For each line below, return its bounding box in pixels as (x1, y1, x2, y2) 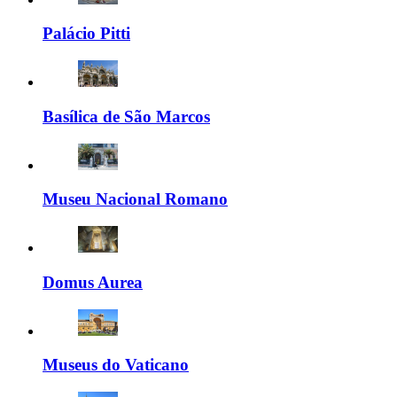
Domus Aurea (43, 272, 143, 292)
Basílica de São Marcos (43, 106, 210, 126)
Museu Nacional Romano (43, 190, 228, 209)
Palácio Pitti (43, 24, 130, 43)
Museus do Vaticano (43, 355, 189, 375)
